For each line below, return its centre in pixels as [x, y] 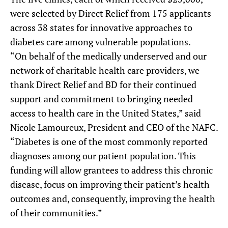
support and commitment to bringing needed [102, 99]
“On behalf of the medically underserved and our [108, 56]
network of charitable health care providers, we [105, 70]
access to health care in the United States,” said [106, 113]
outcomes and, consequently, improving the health [113, 198]
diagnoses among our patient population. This [103, 156]
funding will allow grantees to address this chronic [111, 170]
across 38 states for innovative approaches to [101, 27]
